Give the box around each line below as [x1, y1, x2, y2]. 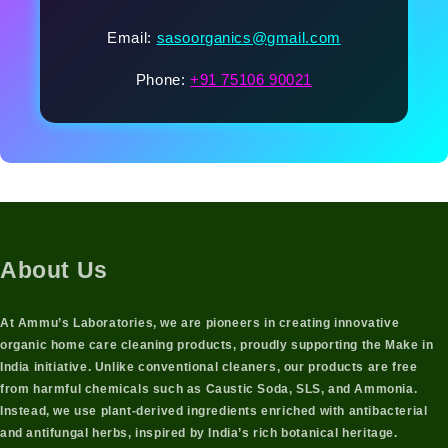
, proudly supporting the [233, 337, 386, 352]
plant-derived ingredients [100, 403, 258, 418]
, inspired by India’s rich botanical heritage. [128, 425, 398, 440]
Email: [107, 29, 157, 47]
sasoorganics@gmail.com [156, 29, 341, 47]
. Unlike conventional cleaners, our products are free [87, 359, 418, 374]
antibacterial [348, 403, 428, 418]
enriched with [257, 403, 349, 418]
